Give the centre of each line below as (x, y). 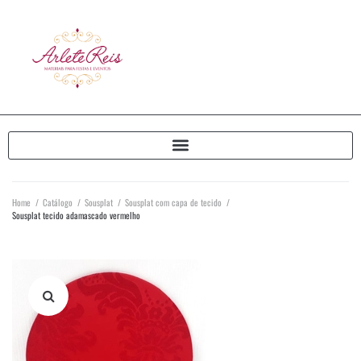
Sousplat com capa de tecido (173, 202)
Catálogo (58, 202)
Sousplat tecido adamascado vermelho (76, 215)
